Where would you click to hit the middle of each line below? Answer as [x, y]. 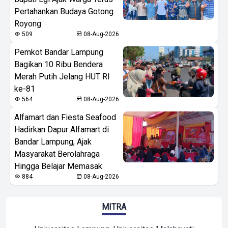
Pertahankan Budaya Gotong [64, 11]
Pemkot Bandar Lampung [59, 52]
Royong [28, 23]
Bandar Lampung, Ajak [53, 141]
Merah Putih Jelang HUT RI [62, 76]
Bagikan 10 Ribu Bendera [59, 64]
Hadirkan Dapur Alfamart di [62, 129]
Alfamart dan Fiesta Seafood [65, 117]
